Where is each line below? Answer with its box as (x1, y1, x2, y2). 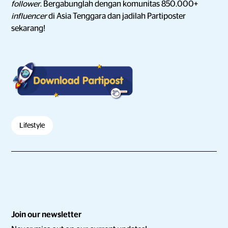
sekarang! (11, 24, 46, 33)
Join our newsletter (11, 211, 82, 219)
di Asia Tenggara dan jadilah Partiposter (48, 12, 186, 20)
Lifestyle (19, 122, 45, 129)
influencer (11, 12, 49, 20)
